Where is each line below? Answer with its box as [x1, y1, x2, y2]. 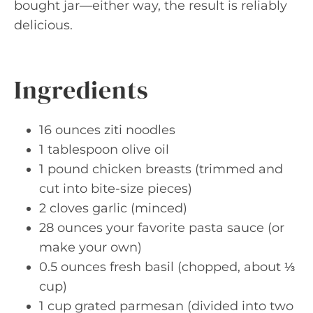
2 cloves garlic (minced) [39, 201, 187, 216]
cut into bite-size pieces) [39, 181, 192, 196]
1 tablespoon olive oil [39, 142, 169, 157]
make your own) [39, 240, 142, 255]
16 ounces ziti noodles [39, 122, 175, 138]
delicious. [14, 17, 73, 33]
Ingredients [14, 73, 149, 107]
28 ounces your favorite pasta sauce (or [39, 220, 284, 235]
